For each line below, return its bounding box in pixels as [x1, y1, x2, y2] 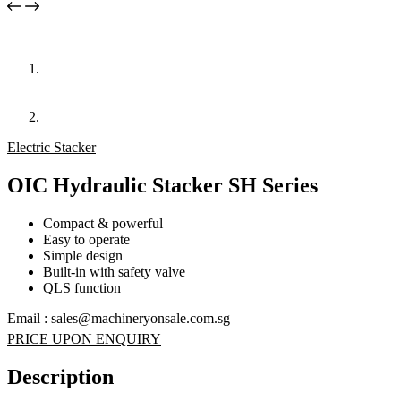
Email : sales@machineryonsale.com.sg [7, 310, 230, 326]
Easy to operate [43, 231, 130, 247]
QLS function [43, 279, 121, 295]
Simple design [43, 247, 123, 263]
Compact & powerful [43, 215, 163, 231]
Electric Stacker [7, 140, 96, 155]
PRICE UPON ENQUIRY [7, 330, 161, 346]
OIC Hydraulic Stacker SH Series [7, 173, 318, 197]
